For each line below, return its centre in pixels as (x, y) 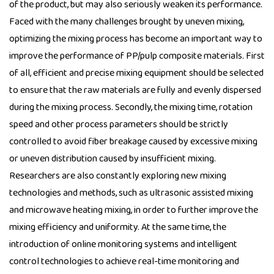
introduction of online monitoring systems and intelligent (123, 245)
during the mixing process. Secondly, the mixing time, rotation (131, 108)
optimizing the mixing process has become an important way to (136, 39)
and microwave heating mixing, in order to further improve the (134, 210)
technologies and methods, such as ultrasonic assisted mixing (131, 193)
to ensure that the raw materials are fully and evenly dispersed (135, 91)
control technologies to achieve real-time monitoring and (124, 262)
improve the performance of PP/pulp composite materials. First (137, 56)
